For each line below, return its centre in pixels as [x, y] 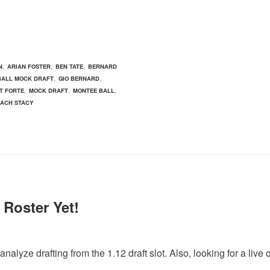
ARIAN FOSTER [29, 67]
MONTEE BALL [94, 91]
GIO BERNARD [79, 79]
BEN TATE [69, 67]
